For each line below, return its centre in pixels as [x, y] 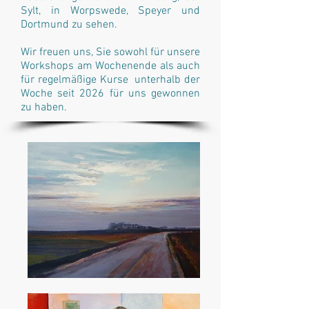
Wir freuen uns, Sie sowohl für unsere [110, 52]
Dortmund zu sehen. [69, 25]
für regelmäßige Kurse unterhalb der [110, 80]
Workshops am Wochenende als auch [110, 66]
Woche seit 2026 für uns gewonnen [110, 94]
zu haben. [44, 108]
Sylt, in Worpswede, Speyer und [110, 11]
